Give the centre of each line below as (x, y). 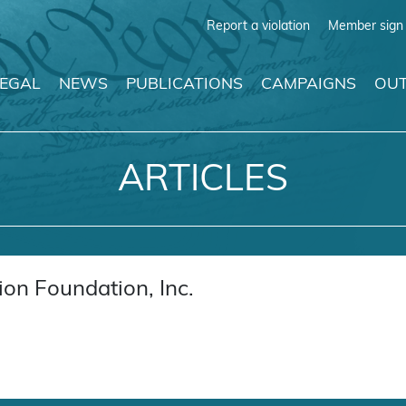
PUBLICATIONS (184, 84)
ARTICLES (203, 180)
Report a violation (258, 25)
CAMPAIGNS (309, 84)
